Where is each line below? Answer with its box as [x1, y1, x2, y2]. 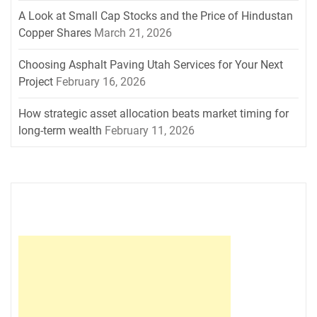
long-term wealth [18, 124, 102, 138]
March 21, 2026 [94, 26, 172, 40]
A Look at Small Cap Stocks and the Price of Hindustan [18, 9, 293, 23]
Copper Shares [18, 26, 91, 40]
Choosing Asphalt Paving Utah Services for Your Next [18, 58, 283, 72]
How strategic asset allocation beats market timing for [18, 107, 289, 121]
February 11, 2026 [105, 124, 195, 138]
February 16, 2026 [56, 75, 146, 89]
